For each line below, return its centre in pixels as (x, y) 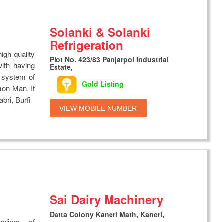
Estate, (61, 67)
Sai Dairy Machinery (107, 199)
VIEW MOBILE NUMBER (98, 108)
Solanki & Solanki (100, 31)
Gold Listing (103, 83)
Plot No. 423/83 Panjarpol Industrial (109, 59)
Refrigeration (87, 44)
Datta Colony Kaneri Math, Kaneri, (107, 214)
